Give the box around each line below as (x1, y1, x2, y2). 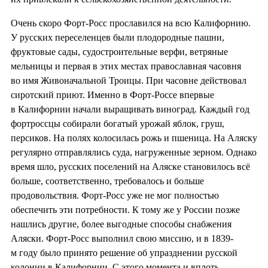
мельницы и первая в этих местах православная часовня (11, 61, 241, 72)
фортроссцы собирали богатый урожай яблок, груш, (11, 118, 224, 129)
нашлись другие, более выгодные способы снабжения (11, 219, 232, 230)
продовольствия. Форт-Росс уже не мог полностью (11, 190, 219, 201)
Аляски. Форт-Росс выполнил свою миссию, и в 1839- (11, 233, 233, 244)
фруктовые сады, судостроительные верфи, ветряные (11, 47, 228, 57)
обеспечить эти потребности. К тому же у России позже (11, 205, 240, 215)
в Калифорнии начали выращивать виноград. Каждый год (11, 104, 249, 115)
